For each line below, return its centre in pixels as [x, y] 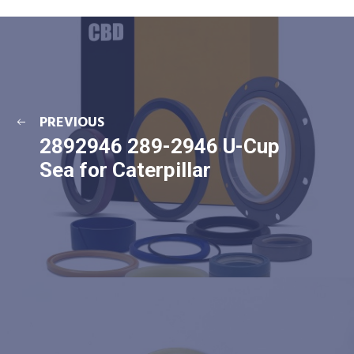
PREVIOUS [72, 123]
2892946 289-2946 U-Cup [160, 146]
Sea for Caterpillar [125, 170]
